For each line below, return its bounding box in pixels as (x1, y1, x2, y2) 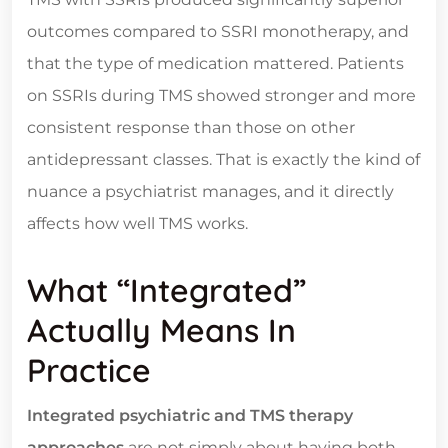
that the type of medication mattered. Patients (27, 54, 404, 74)
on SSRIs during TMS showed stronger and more (27, 86, 416, 106)
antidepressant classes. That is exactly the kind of (27, 150, 420, 170)
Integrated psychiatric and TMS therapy (27, 406, 353, 426)
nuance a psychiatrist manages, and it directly (27, 182, 394, 202)
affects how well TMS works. (27, 214, 248, 234)
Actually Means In (27, 310, 296, 351)
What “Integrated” (27, 270, 306, 311)
